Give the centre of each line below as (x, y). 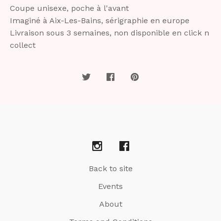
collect (23, 45)
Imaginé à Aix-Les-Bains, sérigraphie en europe (100, 21)
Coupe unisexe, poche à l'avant (69, 8)
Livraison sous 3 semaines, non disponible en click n (110, 33)
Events (110, 186)
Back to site (110, 169)
